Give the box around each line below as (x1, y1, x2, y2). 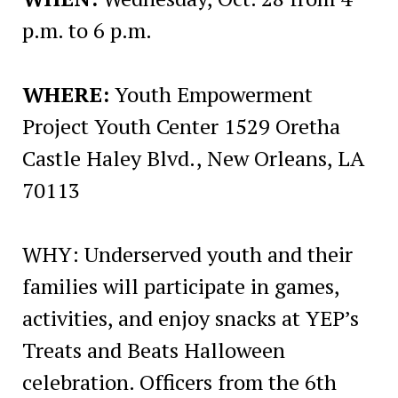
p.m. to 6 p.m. (21, 15, 152, 44)
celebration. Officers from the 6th (21, 367, 337, 396)
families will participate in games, (21, 271, 339, 300)
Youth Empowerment (108, 79, 313, 108)
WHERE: (21, 79, 109, 108)
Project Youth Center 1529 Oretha (21, 111, 340, 140)
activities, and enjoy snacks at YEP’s (21, 303, 359, 332)
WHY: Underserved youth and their (21, 239, 353, 268)
